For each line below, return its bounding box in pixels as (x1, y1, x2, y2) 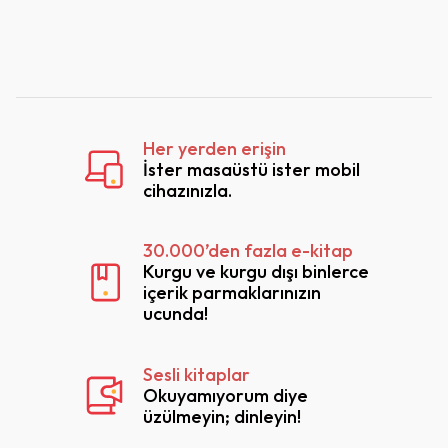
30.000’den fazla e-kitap (143, 239, 353, 263)
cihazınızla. (143, 178, 232, 202)
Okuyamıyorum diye (143, 383, 308, 407)
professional (31, 16, 137, 40)
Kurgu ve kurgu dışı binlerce (143, 260, 369, 284)
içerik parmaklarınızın (143, 281, 321, 305)
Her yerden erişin (143, 136, 286, 160)
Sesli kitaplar (143, 362, 250, 386)
